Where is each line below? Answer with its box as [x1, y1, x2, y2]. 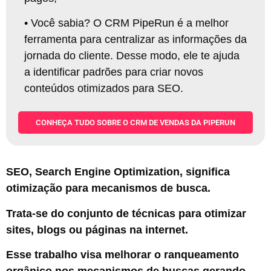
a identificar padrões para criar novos [24, 65, 203, 78]
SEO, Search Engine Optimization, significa [6, 166, 230, 178]
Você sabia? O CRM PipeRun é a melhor [31, 16, 229, 29]
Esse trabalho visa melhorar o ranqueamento [6, 249, 239, 261]
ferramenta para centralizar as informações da [24, 33, 247, 45]
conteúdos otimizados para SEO [24, 82, 180, 94]
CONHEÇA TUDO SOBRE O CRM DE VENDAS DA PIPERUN [36, 118, 235, 128]
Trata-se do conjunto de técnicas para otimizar [6, 207, 246, 220]
